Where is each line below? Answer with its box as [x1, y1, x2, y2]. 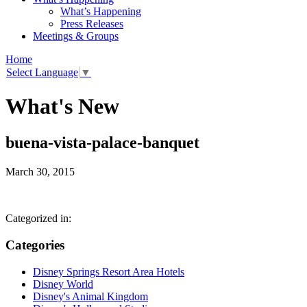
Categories [5, 237, 64, 252]
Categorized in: [5, 212, 71, 225]
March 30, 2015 [5, 166, 75, 178]
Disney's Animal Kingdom [33, 290, 148, 302]
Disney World [33, 278, 93, 290]
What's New [5, 93, 119, 119]
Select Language [6, 66, 78, 79]
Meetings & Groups [33, 30, 119, 42]
